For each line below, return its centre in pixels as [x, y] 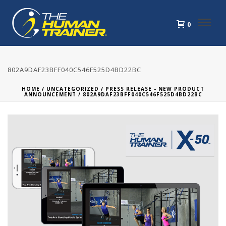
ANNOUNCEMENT [50, 94]
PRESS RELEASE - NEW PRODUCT [155, 89]
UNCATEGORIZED [73, 89]
